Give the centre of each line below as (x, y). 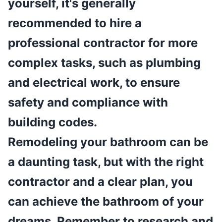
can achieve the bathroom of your (106, 202)
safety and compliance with (88, 103)
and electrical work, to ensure (94, 83)
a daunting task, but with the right (106, 162)
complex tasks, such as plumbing (104, 63)
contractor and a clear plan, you (100, 182)
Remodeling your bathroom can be (108, 142)
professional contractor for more (103, 43)
